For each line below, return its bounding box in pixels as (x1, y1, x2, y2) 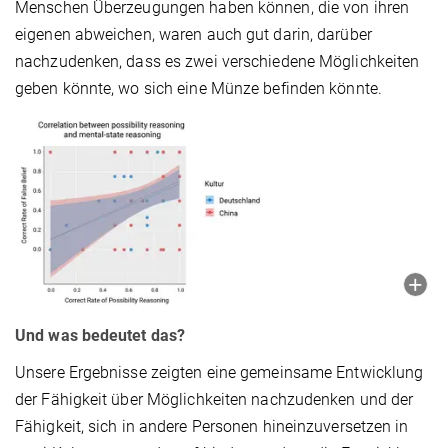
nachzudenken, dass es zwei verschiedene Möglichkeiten (15, 52, 420, 72)
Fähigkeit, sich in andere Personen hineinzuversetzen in (15, 417, 409, 437)
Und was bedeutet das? (15, 326, 186, 346)
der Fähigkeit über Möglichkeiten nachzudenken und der (15, 390, 414, 410)
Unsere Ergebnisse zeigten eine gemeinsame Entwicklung (15, 363, 424, 383)
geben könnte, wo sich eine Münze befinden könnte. (15, 79, 382, 99)
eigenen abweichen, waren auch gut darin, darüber (15, 25, 372, 45)
